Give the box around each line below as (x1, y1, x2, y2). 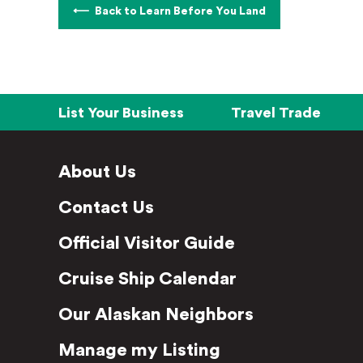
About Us (58, 163, 136, 181)
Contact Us (58, 199, 154, 216)
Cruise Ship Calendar (58, 270, 237, 288)
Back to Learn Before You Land (95, 6, 266, 17)
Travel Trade (231, 105, 321, 120)
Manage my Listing (58, 341, 220, 359)
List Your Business (58, 105, 184, 120)
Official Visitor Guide (58, 234, 235, 252)
